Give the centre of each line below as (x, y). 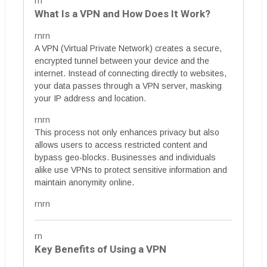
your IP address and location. (90, 98)
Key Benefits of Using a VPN (100, 249)
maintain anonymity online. (84, 182)
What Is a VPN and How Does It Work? (122, 14)
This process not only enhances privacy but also (127, 132)
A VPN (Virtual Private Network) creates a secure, (128, 48)
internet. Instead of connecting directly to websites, (131, 73)
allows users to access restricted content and (121, 145)
